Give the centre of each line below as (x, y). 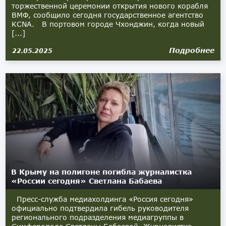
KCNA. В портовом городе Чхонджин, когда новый (108, 24)
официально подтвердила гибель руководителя (100, 208)
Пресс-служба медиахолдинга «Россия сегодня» (103, 199)
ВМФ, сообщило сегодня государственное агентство (108, 15)
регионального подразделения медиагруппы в (98, 217)
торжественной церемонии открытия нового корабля (110, 6)
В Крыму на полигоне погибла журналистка (102, 172)
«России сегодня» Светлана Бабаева (87, 181)
